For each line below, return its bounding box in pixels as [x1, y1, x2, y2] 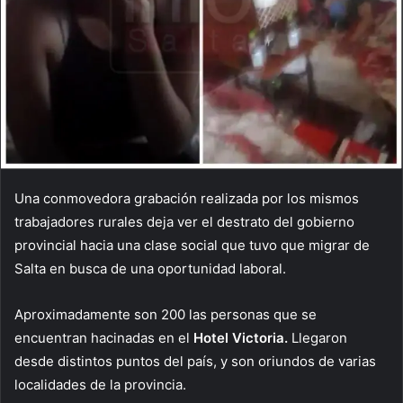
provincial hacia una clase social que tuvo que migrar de [14, 237, 370, 254]
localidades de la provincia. [14, 376, 186, 393]
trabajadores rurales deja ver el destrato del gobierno [14, 213, 354, 230]
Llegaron [291, 329, 347, 346]
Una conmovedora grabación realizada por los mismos [14, 190, 359, 207]
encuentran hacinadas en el [14, 329, 193, 346]
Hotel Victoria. [193, 329, 291, 346]
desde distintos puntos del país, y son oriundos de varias [14, 353, 376, 370]
